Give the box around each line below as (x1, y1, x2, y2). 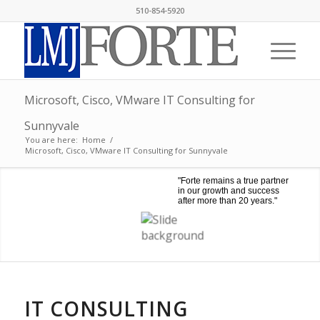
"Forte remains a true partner (178, 175, 289, 186)
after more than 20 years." (178, 195, 278, 206)
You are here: (24, 134, 78, 145)
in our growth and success (178, 185, 280, 196)
